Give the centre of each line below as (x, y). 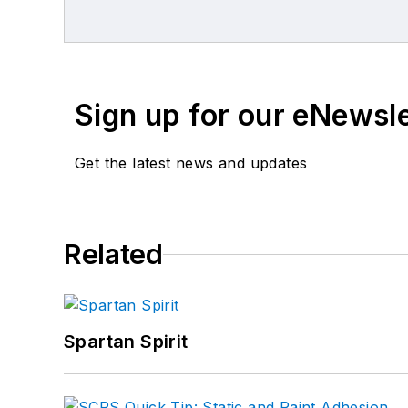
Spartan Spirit (126, 342)
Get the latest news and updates (191, 163)
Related (113, 255)
